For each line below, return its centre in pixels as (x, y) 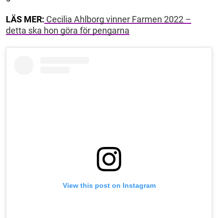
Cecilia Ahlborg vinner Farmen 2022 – (118, 19)
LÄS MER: (25, 19)
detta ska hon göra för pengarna (68, 30)
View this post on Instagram (109, 185)
